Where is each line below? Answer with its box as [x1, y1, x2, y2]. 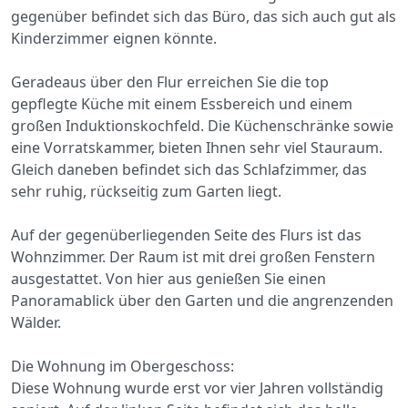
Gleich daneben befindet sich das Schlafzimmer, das [11, 158, 367, 179]
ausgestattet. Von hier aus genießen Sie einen [11, 268, 326, 289]
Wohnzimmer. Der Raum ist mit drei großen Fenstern [11, 246, 375, 267]
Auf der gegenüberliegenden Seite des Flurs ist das [11, 224, 362, 245]
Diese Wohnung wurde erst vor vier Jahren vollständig [11, 377, 383, 398]
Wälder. [11, 311, 61, 332]
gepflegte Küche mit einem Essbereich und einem [11, 93, 352, 114]
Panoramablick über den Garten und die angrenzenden [11, 290, 393, 311]
